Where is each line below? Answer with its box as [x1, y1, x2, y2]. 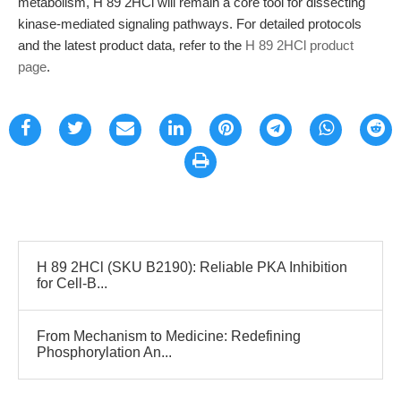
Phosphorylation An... [37, 345, 172, 360]
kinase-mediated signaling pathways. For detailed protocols [18, 16, 362, 31]
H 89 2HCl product [245, 38, 354, 53]
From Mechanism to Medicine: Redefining [37, 328, 301, 344]
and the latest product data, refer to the [18, 38, 245, 53]
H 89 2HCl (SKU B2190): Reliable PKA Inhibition [37, 260, 347, 275]
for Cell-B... [37, 276, 107, 291]
